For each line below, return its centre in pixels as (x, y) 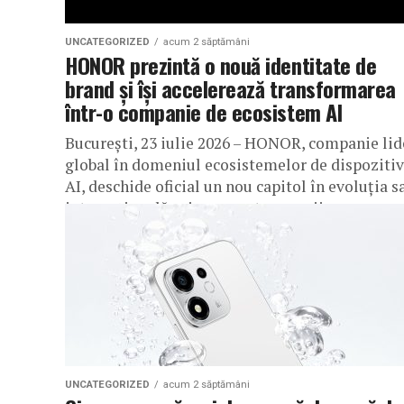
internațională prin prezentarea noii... (200, 208)
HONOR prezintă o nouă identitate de (221, 65)
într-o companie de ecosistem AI (204, 112)
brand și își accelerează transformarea (230, 88)
